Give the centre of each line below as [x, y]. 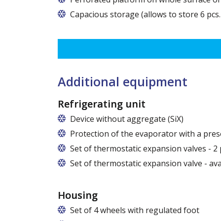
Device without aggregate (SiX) [127, 119]
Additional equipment [123, 81]
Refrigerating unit [102, 104]
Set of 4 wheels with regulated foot [135, 210]
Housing [78, 195]
